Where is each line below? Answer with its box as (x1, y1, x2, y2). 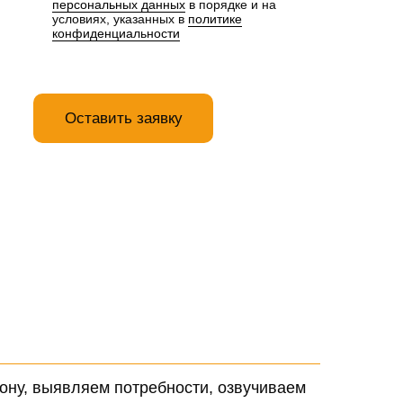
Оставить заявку (64, 109, 183, 127)
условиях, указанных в (52, 12, 188, 27)
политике (188, 12, 242, 27)
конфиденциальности (52, 26, 180, 41)
